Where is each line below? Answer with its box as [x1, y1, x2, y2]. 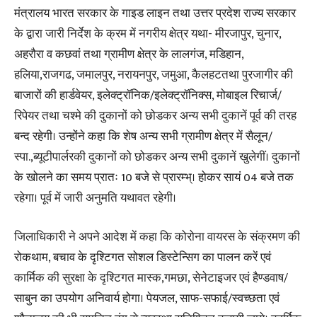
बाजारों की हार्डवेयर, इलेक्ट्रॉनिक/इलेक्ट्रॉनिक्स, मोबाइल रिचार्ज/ [14, 86, 282, 105]
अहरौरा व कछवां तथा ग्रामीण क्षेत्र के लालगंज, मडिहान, [14, 45, 243, 64]
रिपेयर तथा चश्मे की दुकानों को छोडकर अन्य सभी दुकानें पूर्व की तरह [14, 106, 296, 126]
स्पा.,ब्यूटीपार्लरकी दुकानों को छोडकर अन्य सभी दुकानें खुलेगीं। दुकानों [14, 147, 300, 167]
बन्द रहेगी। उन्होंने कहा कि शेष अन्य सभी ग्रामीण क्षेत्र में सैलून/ [14, 127, 272, 146]
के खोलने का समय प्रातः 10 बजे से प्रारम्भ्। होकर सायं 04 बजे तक [14, 168, 294, 188]
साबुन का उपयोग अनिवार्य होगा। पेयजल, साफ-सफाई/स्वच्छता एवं [14, 289, 279, 309]
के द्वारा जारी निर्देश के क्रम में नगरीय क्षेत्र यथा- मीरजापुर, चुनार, [14, 24, 281, 44]
